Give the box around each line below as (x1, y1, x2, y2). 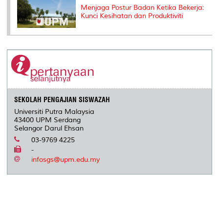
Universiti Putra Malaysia (14, 108, 95, 116)
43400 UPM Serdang (14, 116, 81, 125)
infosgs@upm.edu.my (31, 155, 100, 164)
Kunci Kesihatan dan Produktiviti (81, 12, 183, 21)
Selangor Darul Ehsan (14, 124, 84, 133)
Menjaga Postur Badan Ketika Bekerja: (81, 3, 204, 12)
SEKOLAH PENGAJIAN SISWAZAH (14, 95, 110, 105)
